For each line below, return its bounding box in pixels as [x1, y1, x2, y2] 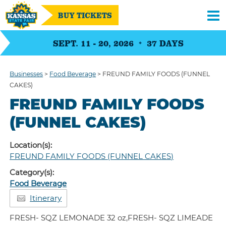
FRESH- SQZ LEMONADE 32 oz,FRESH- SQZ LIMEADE [10, 213, 213, 222]
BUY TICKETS [58, 10, 112, 21]
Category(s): [10, 167, 54, 177]
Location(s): [10, 140, 54, 150]
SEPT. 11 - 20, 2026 [52, 37, 134, 49]
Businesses [10, 70, 43, 78]
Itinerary [30, 193, 62, 203]
